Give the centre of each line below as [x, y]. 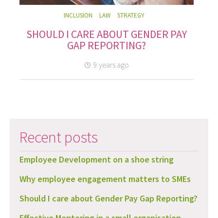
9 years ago [111, 64]
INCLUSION [78, 15]
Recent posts [59, 137]
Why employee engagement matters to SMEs [105, 179]
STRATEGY [131, 15]
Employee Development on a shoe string [97, 159]
